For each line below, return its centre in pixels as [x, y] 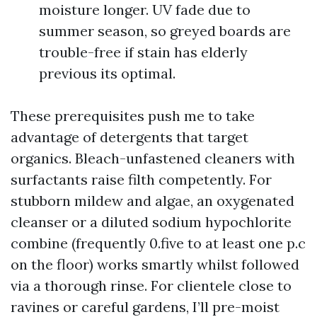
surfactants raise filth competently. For [141, 179]
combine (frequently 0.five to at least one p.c [158, 243]
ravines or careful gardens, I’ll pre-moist [145, 307]
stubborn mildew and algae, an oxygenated [152, 201]
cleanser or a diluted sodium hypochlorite [151, 222]
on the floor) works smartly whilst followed [155, 264]
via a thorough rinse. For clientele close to [151, 286]
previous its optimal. [107, 73]
